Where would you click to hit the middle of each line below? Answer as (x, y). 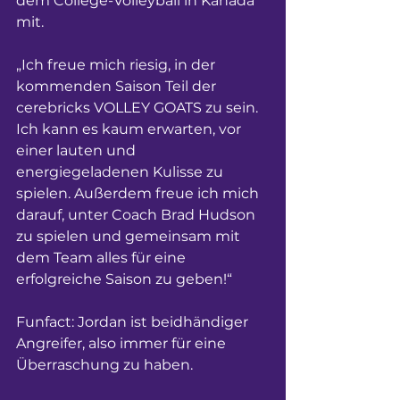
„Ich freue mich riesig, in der (117, 65)
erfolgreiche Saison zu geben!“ (126, 279)
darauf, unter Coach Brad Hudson (137, 215)
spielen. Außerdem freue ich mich (139, 193)
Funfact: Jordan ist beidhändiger (134, 322)
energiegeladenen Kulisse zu (121, 172)
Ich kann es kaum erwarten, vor (130, 129)
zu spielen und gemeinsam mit (130, 236)
